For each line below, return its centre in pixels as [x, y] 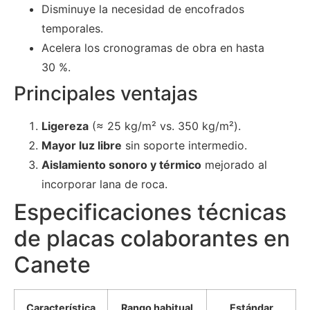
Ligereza [65, 126]
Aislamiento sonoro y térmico [121, 164]
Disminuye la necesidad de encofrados [143, 9]
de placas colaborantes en [152, 238]
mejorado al [234, 164]
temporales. [72, 28]
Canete [52, 264]
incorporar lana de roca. [104, 184]
